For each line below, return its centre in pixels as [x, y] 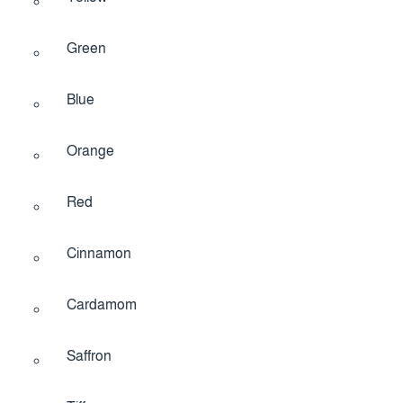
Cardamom [102, 304]
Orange [90, 151]
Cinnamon [99, 253]
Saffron [89, 356]
